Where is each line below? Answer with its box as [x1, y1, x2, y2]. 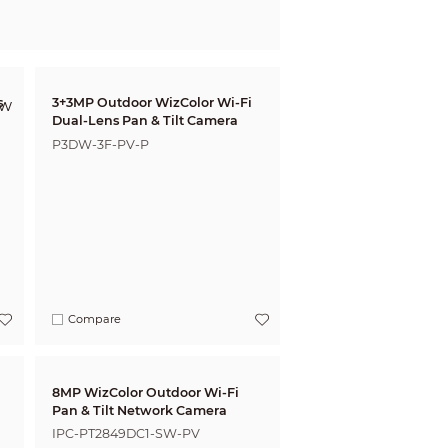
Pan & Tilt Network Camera [51, 402, 227, 418]
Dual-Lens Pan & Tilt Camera [51, 113, 238, 129]
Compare [68, 312, 122, 327]
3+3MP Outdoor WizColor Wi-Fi [51, 95, 252, 111]
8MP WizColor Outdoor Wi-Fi [51, 384, 239, 400]
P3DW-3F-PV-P [51, 137, 149, 153]
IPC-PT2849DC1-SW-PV [51, 426, 200, 442]
